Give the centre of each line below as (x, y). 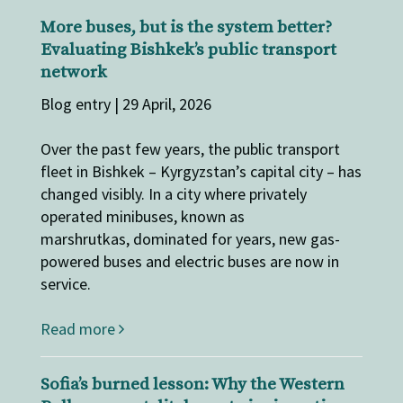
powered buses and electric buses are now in (189, 262)
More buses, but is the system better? (186, 28)
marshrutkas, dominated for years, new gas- (190, 239)
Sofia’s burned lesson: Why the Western (192, 385)
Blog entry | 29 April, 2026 (125, 104)
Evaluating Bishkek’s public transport (188, 50)
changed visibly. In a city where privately (173, 194)
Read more (79, 329)
